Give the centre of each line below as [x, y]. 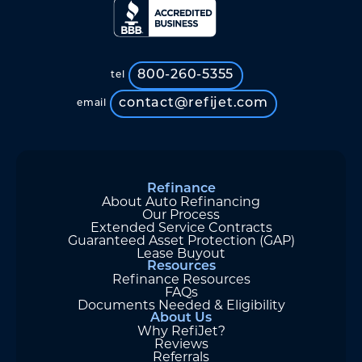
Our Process [181, 214]
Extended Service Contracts [181, 227]
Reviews [181, 343]
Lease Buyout [181, 253]
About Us [181, 318]
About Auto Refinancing [181, 201]
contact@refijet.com [194, 104]
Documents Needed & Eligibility [181, 305]
